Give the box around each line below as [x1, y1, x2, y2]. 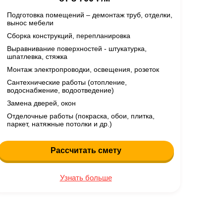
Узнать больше [59, 173, 112, 182]
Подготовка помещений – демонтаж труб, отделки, [6, 11, 172, 19]
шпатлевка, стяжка [6, 53, 67, 60]
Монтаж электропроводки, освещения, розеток [6, 65, 159, 73]
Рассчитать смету [50, 146, 121, 155]
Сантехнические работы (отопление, [6, 78, 127, 86]
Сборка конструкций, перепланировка [6, 32, 130, 40]
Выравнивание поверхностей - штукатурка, [6, 45, 147, 53]
